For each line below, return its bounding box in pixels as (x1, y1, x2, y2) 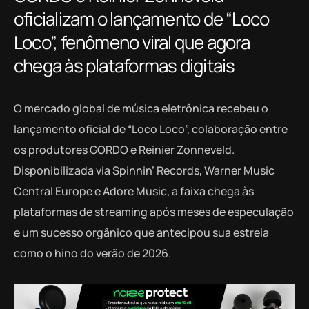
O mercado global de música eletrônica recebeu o (14, 101, 268, 117)
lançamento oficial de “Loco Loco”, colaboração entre (14, 121, 288, 137)
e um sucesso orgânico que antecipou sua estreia (14, 225, 269, 241)
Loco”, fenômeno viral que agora (14, 30, 250, 55)
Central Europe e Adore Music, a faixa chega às (14, 183, 254, 199)
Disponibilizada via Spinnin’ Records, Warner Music (14, 163, 275, 179)
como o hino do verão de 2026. (14, 246, 171, 261)
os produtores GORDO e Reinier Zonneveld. (14, 142, 235, 158)
